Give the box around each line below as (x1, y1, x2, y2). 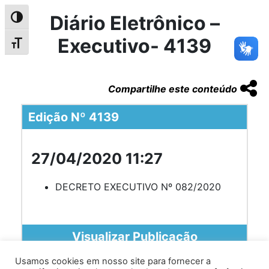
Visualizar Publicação (71, 229, 198, 244)
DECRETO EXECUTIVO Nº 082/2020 (55, 180, 221, 193)
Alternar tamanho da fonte (4, 39, 124, 52)
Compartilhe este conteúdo (108, 82, 237, 95)
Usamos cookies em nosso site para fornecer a (15, 256, 211, 267)
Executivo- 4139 (58, 34, 211, 58)
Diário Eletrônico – (49, 11, 220, 35)
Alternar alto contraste (4, 14, 107, 26)
